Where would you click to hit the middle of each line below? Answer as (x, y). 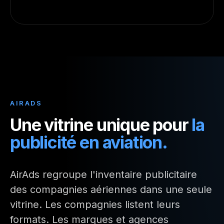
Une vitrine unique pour (101, 125)
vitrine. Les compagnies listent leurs (95, 204)
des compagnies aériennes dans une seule (111, 189)
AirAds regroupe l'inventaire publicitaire (103, 174)
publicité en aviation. (89, 142)
